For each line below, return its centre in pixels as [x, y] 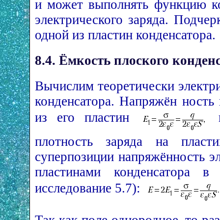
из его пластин [87, 117]
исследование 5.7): [89, 188]
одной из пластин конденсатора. [125, 35]
